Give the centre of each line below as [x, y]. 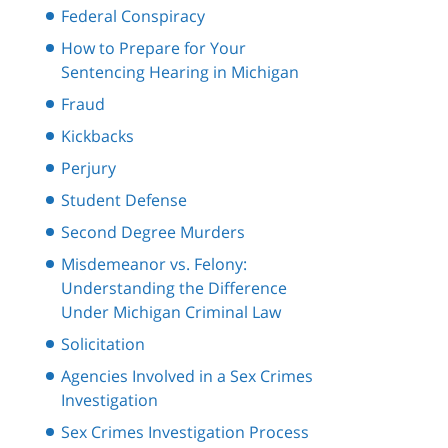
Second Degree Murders [153, 232]
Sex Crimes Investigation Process [185, 432]
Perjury [88, 168]
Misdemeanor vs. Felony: [154, 264]
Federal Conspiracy [133, 16]
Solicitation [103, 344]
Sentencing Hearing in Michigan [180, 72]
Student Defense [124, 200]
